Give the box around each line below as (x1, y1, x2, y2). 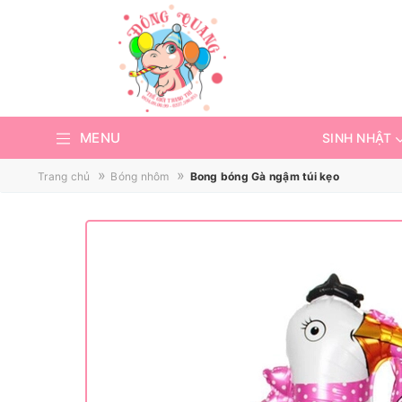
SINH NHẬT (322, 130, 392, 145)
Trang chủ (38, 170, 91, 183)
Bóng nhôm (110, 170, 170, 183)
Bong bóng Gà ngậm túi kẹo (189, 170, 339, 183)
